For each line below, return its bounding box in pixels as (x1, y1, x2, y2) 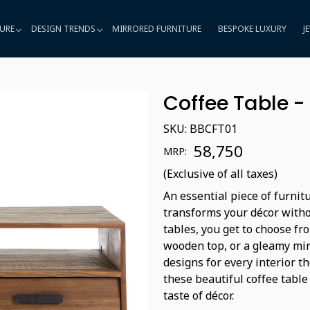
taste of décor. (163, 288, 234, 303)
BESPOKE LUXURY (217, 22, 286, 35)
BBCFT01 (190, 121, 237, 136)
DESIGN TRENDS (30, 22, 95, 35)
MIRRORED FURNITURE (111, 22, 201, 35)
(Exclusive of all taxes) (163, 166, 277, 181)
